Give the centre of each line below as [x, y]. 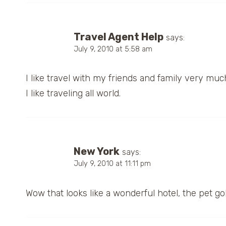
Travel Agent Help [119, 37]
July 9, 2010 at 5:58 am [113, 49]
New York [97, 152]
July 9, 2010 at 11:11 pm [112, 164]
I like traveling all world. [73, 94]
